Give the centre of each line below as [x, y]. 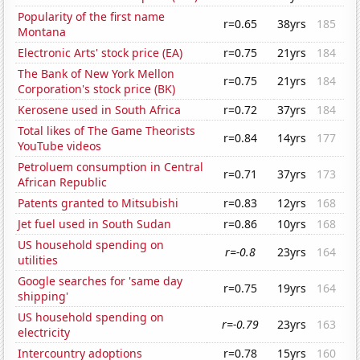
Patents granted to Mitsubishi [98, 203]
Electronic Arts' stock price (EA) [100, 53]
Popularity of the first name [92, 17]
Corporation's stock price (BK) [97, 89]
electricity [44, 333]
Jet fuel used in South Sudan [95, 224]
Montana [42, 32]
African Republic [63, 182]
